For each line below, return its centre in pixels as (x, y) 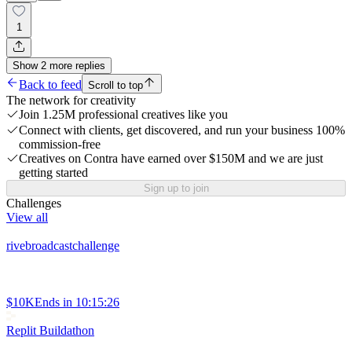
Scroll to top (115, 85)
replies (90, 65)
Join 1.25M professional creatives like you (123, 114)
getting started (53, 172)
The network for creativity (71, 100)
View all (27, 217)
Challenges (34, 203)
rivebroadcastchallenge (63, 245)
